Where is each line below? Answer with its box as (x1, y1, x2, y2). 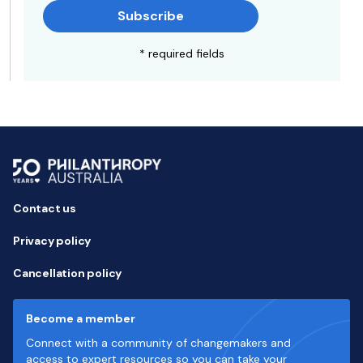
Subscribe (117, 7, 184, 24)
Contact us (13, 201, 76, 216)
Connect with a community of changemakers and (26, 335, 291, 350)
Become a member (26, 311, 135, 326)
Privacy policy (13, 233, 92, 248)
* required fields (139, 46, 224, 61)
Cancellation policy (13, 266, 122, 280)
